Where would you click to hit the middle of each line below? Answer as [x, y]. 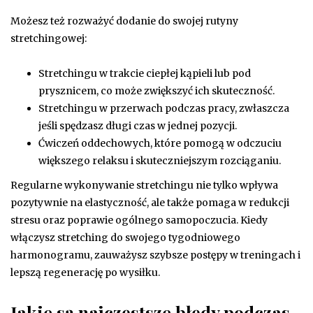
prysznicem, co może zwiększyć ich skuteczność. [156, 90]
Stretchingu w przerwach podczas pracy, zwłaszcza [164, 108]
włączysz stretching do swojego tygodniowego [125, 237]
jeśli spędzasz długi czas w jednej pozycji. [138, 125]
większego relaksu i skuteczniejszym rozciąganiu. [160, 160]
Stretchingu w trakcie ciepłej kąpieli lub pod [145, 73]
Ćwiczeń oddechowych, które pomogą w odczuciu [160, 143]
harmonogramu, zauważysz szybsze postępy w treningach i [155, 255]
